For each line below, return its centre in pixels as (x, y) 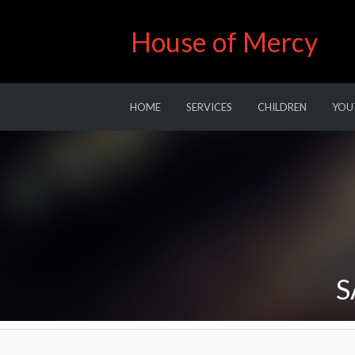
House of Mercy (224, 42)
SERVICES (209, 107)
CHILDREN (282, 107)
